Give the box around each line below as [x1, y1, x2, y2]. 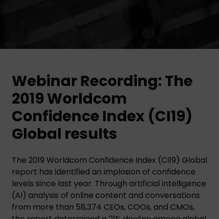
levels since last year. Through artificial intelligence [12, 177, 206, 189]
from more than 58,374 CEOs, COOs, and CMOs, [12, 201, 195, 213]
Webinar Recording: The [12, 70, 193, 91]
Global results [12, 123, 117, 144]
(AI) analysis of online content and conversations [12, 189, 200, 201]
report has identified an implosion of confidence [12, 166, 196, 177]
